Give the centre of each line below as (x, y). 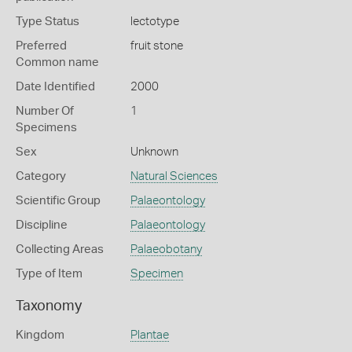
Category (41, 176)
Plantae (149, 335)
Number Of (45, 111)
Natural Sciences (174, 176)
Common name (57, 62)
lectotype (154, 22)
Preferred (41, 46)
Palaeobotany (166, 249)
